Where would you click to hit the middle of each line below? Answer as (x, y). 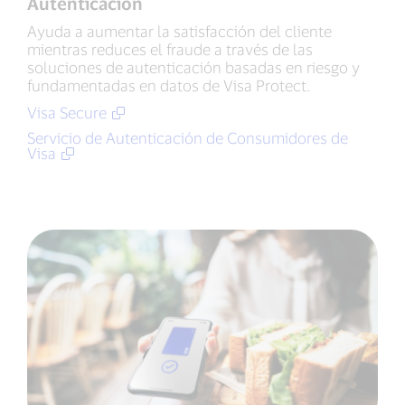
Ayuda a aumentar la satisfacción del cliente (179, 31)
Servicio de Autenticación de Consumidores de (188, 138)
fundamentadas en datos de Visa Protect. (169, 85)
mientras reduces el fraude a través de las (170, 49)
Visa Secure (67, 113)
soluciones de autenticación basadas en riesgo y (193, 67)
